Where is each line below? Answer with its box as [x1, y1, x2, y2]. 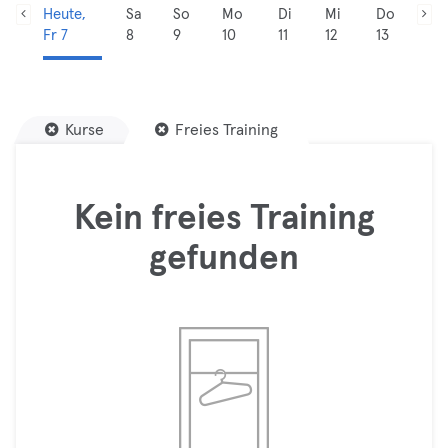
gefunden [149, 241, 299, 276]
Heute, [42, 7, 86, 22]
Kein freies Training [73, 201, 375, 236]
